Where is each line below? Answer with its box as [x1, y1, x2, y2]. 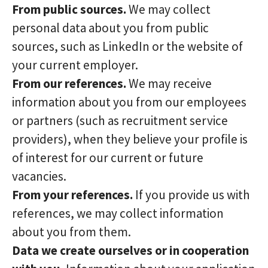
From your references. [12, 187, 133, 203]
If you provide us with [133, 187, 250, 203]
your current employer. [12, 57, 138, 73]
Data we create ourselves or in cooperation [12, 242, 249, 258]
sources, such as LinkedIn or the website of [12, 38, 243, 54]
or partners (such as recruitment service [12, 112, 228, 129]
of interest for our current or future [12, 150, 203, 166]
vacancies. [12, 168, 66, 184]
